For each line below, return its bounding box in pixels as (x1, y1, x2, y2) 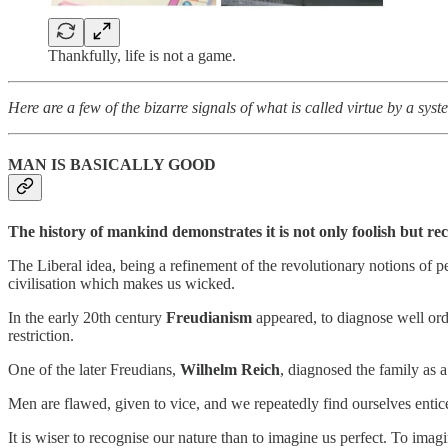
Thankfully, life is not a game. (48, 47, 236, 65)
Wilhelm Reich (180, 360, 280, 378)
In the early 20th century (8, 308, 166, 326)
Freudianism (166, 308, 252, 326)
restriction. (8, 326, 74, 344)
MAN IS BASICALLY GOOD (8, 156, 216, 174)
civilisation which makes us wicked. (8, 274, 235, 292)
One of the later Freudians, (8, 360, 180, 378)
